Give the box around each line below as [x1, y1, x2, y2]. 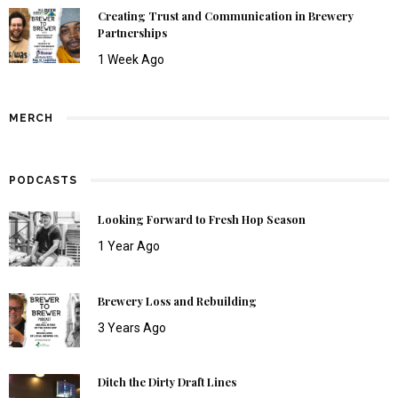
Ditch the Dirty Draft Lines [98, 375, 236, 390]
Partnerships [98, 25, 167, 40]
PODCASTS [9, 173, 77, 187]
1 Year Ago [98, 238, 160, 253]
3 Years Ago [98, 320, 166, 335]
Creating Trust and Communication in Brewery [98, 8, 354, 23]
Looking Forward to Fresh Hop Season [98, 211, 306, 227]
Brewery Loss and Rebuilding [98, 293, 257, 308]
